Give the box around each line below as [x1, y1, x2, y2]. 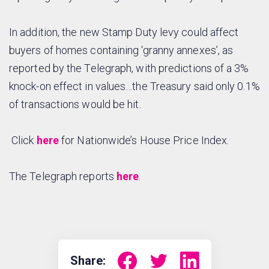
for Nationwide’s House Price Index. [59, 134, 229, 147]
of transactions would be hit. [9, 98, 141, 111]
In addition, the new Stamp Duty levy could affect [9, 26, 239, 39]
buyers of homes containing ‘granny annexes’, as [9, 44, 234, 57]
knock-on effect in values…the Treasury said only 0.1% [9, 80, 260, 93]
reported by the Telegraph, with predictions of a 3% [9, 62, 249, 75]
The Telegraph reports [9, 170, 116, 183]
